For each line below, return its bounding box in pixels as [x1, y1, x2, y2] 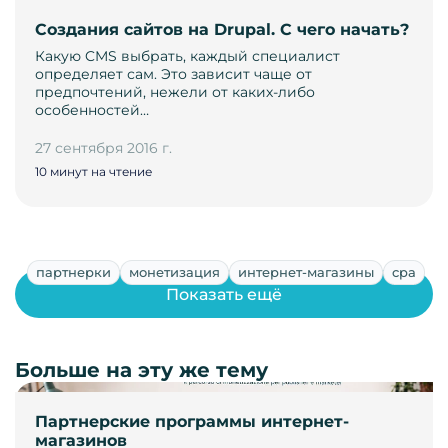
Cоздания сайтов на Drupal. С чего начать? [35, 20, 409, 40]
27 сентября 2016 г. [35, 139, 172, 158]
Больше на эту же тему [15, 358, 268, 383]
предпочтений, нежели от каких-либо [35, 83, 315, 102]
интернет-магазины [238, 264, 374, 281]
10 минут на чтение [35, 164, 152, 180]
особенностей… [35, 101, 149, 120]
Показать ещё [166, 284, 282, 304]
